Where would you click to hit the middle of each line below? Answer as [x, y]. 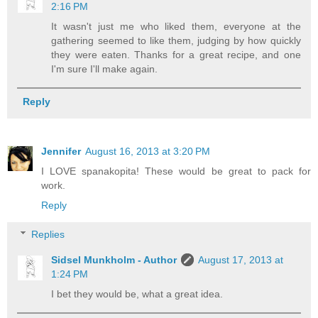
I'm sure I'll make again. [105, 69]
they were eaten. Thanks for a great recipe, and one [176, 55]
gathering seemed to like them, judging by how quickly [176, 41]
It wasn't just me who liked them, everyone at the [176, 27]
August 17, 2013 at [241, 260]
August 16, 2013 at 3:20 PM [148, 151]
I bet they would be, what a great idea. [137, 294]
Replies [48, 235]
